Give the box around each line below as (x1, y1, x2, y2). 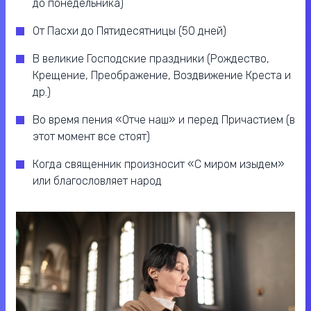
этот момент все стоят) (33, 130, 150, 144)
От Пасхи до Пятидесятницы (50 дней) (33, 24, 226, 38)
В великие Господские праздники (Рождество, (33, 52, 269, 66)
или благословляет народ (33, 174, 162, 188)
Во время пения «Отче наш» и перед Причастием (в (33, 113, 295, 127)
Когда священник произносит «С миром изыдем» (33, 158, 285, 171)
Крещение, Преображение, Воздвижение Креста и (33, 69, 291, 83)
